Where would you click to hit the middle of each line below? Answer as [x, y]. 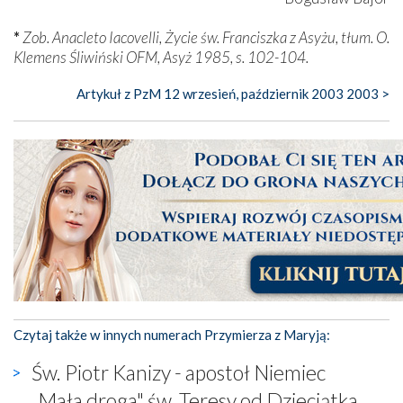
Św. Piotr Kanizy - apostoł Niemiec [179, 372]
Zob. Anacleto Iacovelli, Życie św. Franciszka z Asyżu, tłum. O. [206, 37]
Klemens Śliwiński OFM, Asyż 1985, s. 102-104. [161, 57]
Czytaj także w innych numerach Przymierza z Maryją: [172, 334]
